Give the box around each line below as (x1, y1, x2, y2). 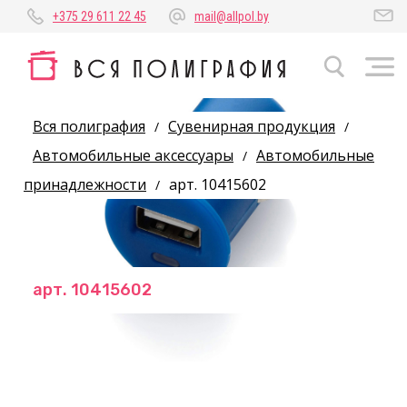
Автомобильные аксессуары (33, 145, 233, 165)
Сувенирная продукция (168, 116, 335, 136)
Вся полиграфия (33, 116, 145, 136)
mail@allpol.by (194, 9, 269, 24)
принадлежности (24, 174, 146, 194)
